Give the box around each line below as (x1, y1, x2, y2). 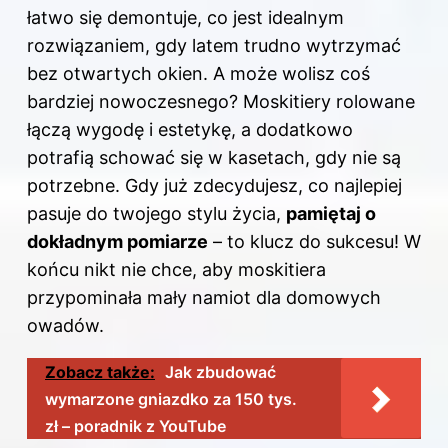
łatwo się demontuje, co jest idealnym (27, 7, 344, 29)
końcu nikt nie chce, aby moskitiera (27, 259, 326, 281)
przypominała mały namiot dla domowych (27, 287, 381, 309)
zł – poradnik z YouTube (45, 416, 226, 437)
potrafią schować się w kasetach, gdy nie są (27, 147, 401, 169)
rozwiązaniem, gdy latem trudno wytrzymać (27, 35, 401, 57)
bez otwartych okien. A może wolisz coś (27, 63, 370, 85)
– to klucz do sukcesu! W (208, 231, 421, 253)
